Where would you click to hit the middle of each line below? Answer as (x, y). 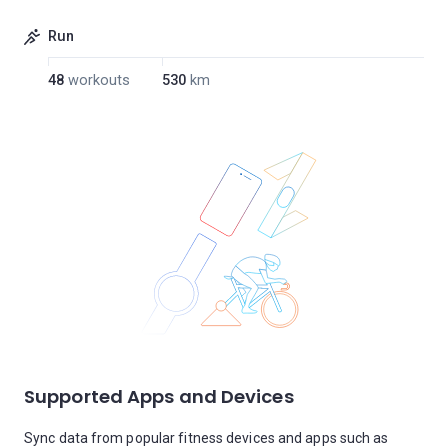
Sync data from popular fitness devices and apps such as (206, 438)
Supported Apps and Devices (159, 396)
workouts (98, 80)
